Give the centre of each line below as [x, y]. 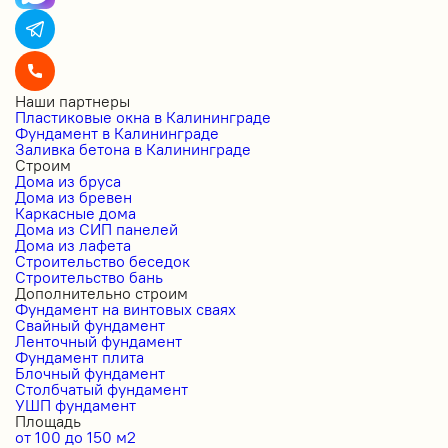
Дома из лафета [73, 244]
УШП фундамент [75, 404]
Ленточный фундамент [98, 340]
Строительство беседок [102, 260]
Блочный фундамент [90, 372]
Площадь [48, 420]
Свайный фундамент [90, 324]
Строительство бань [89, 276]
